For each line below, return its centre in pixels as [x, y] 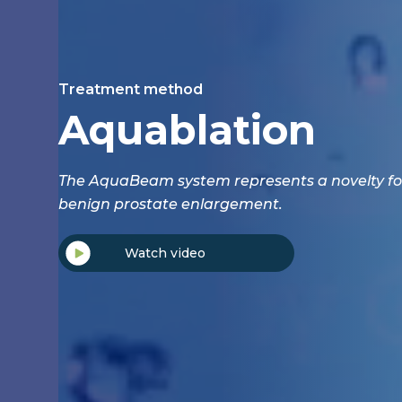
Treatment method [131, 89]
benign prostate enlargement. [170, 204]
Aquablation [187, 129]
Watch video [165, 253]
